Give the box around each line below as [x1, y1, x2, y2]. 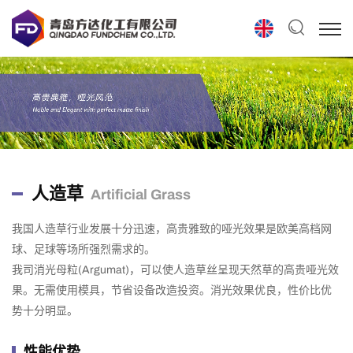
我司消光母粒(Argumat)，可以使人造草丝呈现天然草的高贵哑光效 [12, 263, 339, 276]
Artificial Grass [91, 187, 191, 203]
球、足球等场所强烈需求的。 [12, 243, 155, 255]
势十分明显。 [12, 304, 78, 317]
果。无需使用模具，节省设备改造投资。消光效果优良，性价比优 [12, 284, 332, 296]
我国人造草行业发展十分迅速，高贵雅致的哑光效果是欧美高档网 [12, 222, 332, 235]
